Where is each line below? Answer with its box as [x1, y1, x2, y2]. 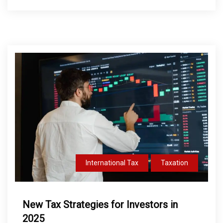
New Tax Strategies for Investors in [22, 198, 178, 211]
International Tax [86, 158, 138, 167]
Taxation [161, 158, 188, 167]
